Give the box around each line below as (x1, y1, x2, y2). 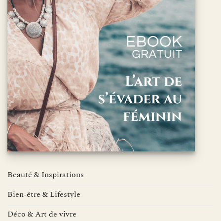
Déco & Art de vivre (7, 208, 76, 220)
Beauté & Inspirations (7, 169, 84, 181)
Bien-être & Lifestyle (7, 188, 80, 200)
